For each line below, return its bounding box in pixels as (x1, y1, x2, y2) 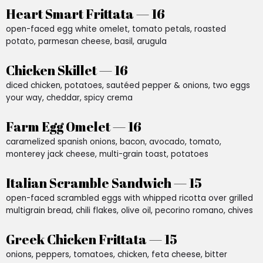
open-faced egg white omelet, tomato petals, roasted (6, 23, 226, 35)
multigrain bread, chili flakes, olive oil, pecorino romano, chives (6, 204, 253, 216)
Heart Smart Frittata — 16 (6, 5, 165, 22)
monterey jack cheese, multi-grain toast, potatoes (6, 148, 208, 160)
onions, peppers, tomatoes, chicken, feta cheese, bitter (6, 248, 227, 260)
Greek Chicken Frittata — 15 (6, 230, 177, 248)
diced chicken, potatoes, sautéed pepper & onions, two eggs (6, 79, 250, 91)
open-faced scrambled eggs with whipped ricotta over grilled (6, 192, 253, 204)
